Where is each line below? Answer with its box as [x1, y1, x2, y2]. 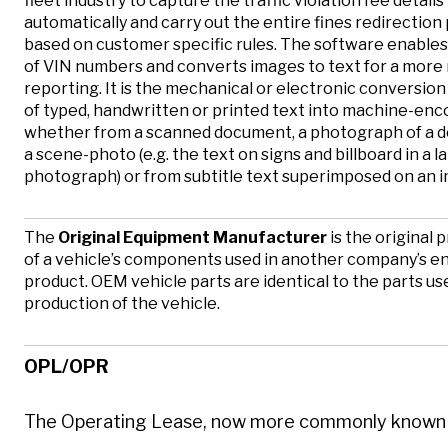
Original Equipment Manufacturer [58, 227, 327, 247]
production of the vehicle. [24, 293, 220, 313]
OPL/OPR [24, 355, 109, 377]
